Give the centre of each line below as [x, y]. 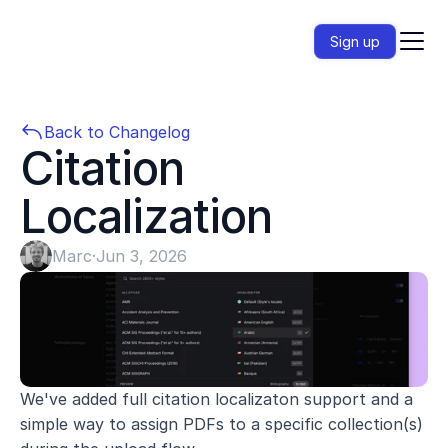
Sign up [355, 41]
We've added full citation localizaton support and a [216, 399]
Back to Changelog [117, 131]
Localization [146, 216]
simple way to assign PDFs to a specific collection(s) [221, 424]
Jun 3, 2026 [141, 256]
